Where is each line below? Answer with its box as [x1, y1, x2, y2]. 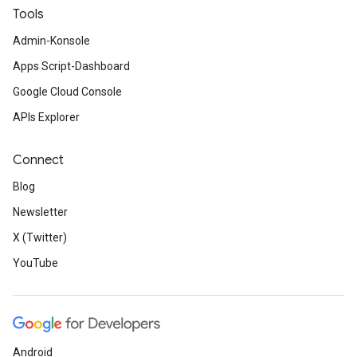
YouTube [13, 257, 58, 269]
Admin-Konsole [13, 34, 90, 47]
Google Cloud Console [13, 85, 122, 98]
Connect [13, 152, 64, 168]
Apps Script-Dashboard [13, 60, 130, 73]
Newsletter [13, 206, 68, 218]
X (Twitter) [13, 231, 67, 244]
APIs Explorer [13, 111, 80, 124]
